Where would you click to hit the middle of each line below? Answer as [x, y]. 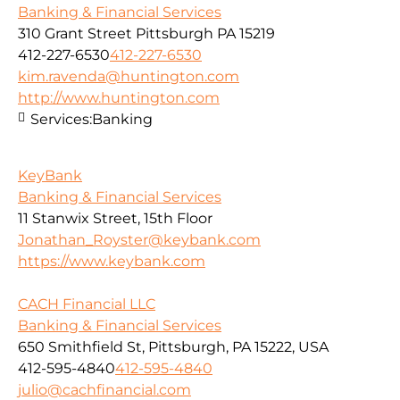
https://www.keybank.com [112, 261]
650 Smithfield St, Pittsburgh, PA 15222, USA [173, 346]
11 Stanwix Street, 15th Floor [115, 218]
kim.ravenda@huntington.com [129, 77]
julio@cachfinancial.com [104, 389]
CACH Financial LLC [87, 304]
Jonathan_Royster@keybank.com [139, 239]
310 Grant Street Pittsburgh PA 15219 [146, 34]
